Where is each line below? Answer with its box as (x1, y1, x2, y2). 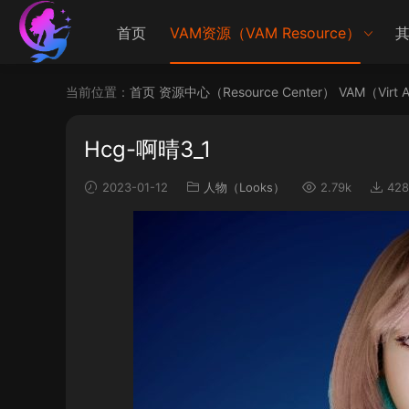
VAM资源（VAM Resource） (170, 24, 361, 42)
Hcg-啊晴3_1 (84, 136, 211, 163)
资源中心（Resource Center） (159, 84, 335, 100)
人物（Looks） (204, 180, 285, 194)
